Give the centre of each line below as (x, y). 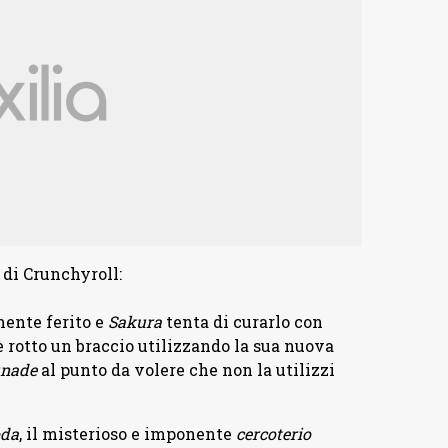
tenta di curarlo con (244, 322)
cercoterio (271, 434)
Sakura (136, 322)
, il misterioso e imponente (125, 434)
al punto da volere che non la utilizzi (185, 370)
